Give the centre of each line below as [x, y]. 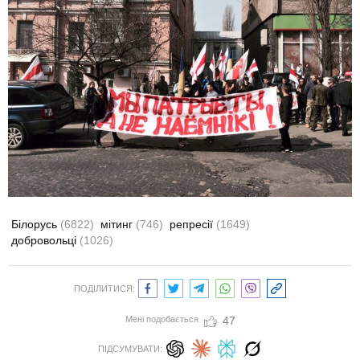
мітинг [118, 224]
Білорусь [36, 224]
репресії [193, 224]
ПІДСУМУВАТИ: [130, 348]
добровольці [45, 240]
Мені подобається [162, 319]
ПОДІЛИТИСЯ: [104, 288]
